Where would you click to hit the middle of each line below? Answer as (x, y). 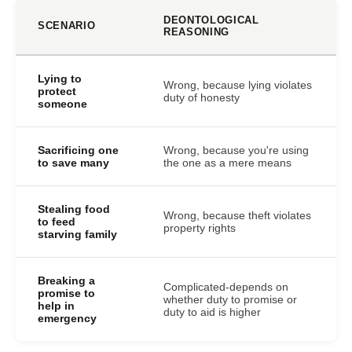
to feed (57, 222)
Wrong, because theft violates (237, 215)
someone (62, 104)
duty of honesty (202, 97)
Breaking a (66, 280)
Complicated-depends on (226, 287)
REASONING (196, 32)
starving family (77, 234)
